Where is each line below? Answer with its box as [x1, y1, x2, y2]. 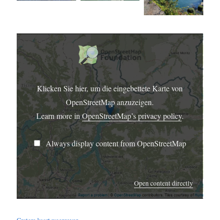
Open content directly [134, 179, 193, 188]
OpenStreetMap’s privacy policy [82, 110, 182, 121]
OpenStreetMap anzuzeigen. [66, 97, 154, 108]
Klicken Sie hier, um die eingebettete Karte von [37, 83, 183, 94]
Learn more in [36, 110, 82, 121]
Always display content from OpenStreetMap [45, 138, 186, 149]
